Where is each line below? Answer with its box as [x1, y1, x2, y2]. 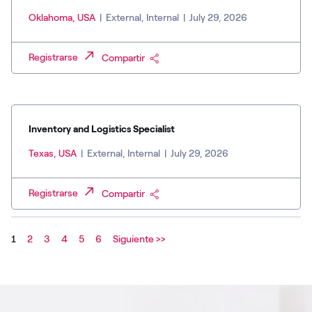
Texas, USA [29, 148, 79, 160]
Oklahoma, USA [29, 12, 97, 24]
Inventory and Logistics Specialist [29, 123, 175, 136]
